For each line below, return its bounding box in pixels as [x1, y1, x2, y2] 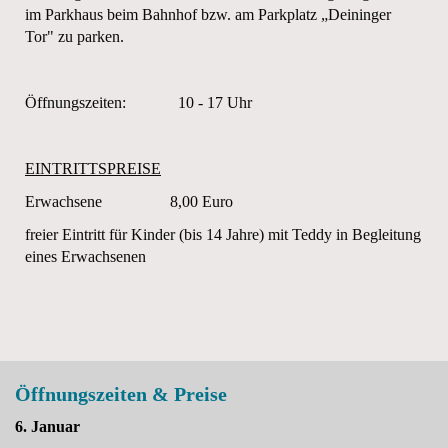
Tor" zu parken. [25, 28, 124, 45]
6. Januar [15, 418, 80, 435]
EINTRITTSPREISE [25, 160, 161, 177]
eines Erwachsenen [25, 248, 146, 265]
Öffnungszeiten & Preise [15, 383, 227, 405]
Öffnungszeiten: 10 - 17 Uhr [25, 94, 252, 111]
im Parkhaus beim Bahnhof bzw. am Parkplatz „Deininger [25, 6, 391, 23]
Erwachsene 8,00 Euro [25, 193, 233, 210]
